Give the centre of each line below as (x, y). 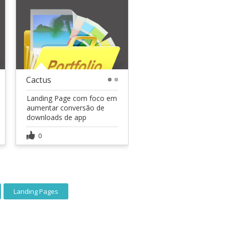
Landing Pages (36, 191)
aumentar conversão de (66, 107)
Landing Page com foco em (72, 98)
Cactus (39, 80)
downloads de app (57, 117)
